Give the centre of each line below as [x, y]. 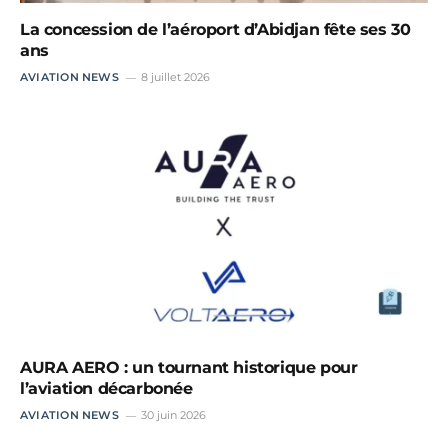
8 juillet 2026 [175, 76]
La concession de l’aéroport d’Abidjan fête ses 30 [215, 29]
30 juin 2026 [173, 415]
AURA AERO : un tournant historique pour [189, 368]
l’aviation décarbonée [106, 389]
